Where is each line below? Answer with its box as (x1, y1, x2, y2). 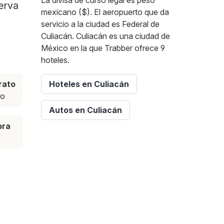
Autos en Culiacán (49, 105, 122, 115)
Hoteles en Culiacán (49, 79, 129, 89)
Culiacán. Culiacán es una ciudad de (41, 31, 170, 41)
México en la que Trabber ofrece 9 (41, 43, 165, 53)
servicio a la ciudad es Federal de (41, 19, 159, 29)
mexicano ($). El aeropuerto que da (41, 7, 169, 17)
